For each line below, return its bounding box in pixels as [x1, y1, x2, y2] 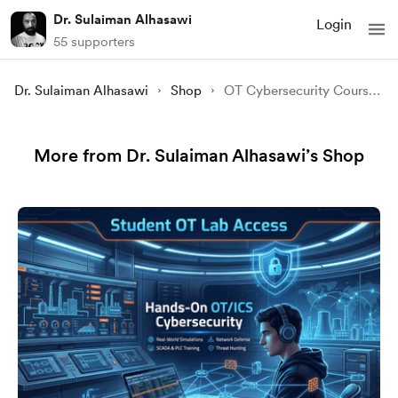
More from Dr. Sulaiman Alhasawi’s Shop [34, 145, 364, 166]
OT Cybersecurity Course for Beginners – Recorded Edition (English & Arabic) [369, 83, 381, 99]
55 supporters [53, 34, 135, 50]
